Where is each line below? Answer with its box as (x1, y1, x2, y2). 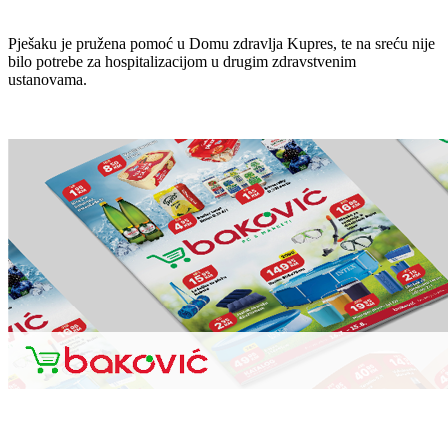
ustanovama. (8, 70, 91, 88)
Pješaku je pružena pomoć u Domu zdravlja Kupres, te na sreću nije (8, 34, 435, 52)
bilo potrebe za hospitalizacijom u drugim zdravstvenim (8, 52, 356, 70)
